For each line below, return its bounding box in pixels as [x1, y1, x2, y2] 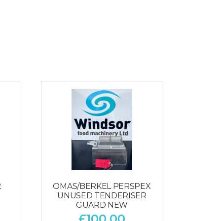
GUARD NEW [75, 200, 128, 210]
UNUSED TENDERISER [57, 190, 147, 200]
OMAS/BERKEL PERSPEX [53, 181, 151, 191]
